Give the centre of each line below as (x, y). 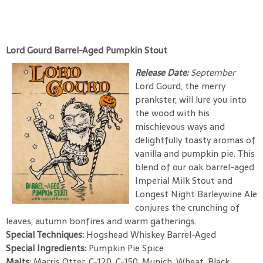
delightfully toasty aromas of (195, 140)
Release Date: (163, 72)
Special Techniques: (46, 234)
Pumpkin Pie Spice (126, 248)
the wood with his (172, 113)
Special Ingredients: (47, 248)
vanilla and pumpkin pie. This (195, 153)
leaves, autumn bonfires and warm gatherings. (101, 221)
